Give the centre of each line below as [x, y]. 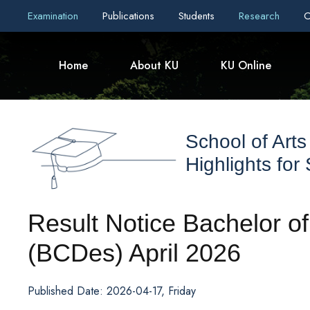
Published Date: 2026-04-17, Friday [112, 291]
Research [261, 16]
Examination [55, 16]
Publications [130, 16]
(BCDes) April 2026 [134, 253]
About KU [154, 65]
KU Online [246, 65]
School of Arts [246, 142]
